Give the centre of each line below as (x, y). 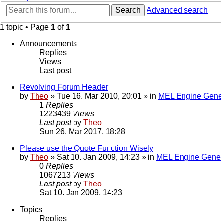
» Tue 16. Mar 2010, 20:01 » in (103, 96)
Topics (31, 210)
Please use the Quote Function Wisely (87, 148)
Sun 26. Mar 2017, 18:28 (82, 132)
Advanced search (177, 10)
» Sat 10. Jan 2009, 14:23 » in (102, 157)
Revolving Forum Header (64, 87)
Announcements (48, 44)
